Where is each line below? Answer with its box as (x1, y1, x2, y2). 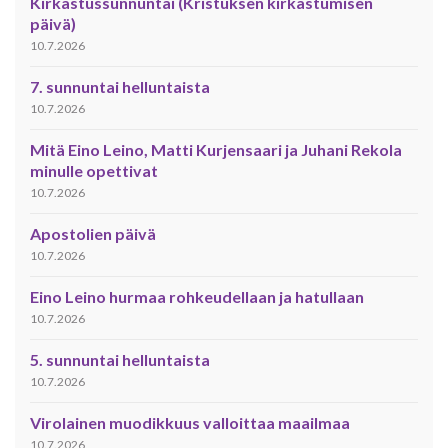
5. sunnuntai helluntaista (30, 350, 210, 370)
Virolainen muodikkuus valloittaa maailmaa (30, 413, 350, 433)
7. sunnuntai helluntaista (30, 77, 210, 97)
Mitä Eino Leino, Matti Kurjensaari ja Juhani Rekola (30, 140, 402, 160)
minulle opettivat (30, 161, 158, 181)
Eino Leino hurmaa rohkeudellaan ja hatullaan (30, 287, 364, 307)
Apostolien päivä (30, 224, 156, 244)
